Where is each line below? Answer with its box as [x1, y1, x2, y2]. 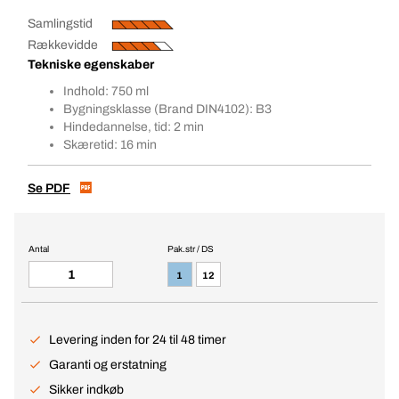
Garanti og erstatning [49, 358, 167, 371]
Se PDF [28, 182, 70, 195]
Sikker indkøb [49, 383, 124, 396]
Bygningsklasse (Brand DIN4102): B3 [63, 102, 272, 116]
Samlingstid [28, 17, 93, 30]
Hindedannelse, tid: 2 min [63, 120, 204, 134]
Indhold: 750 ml [63, 85, 149, 98]
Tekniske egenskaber [28, 58, 154, 71]
